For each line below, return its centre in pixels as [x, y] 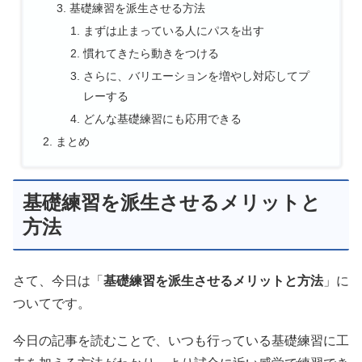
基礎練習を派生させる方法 [138, 8]
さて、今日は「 [58, 281]
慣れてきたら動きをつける [152, 53]
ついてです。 [52, 304]
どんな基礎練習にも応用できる [163, 118]
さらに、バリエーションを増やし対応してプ [197, 76]
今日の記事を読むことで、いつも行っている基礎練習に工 [181, 340]
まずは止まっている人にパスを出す [174, 31]
